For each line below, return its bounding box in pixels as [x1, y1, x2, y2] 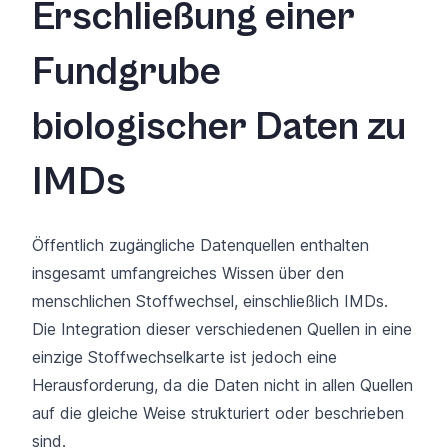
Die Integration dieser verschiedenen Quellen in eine [32, 318, 412, 339]
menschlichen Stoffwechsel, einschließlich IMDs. [32, 290, 388, 311]
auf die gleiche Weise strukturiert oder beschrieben [32, 402, 404, 423]
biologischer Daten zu [32, 103, 406, 150]
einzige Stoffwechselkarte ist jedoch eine [32, 346, 337, 367]
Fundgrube [32, 48, 221, 95]
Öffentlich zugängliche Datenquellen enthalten [32, 234, 369, 255]
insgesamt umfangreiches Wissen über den [32, 262, 344, 283]
